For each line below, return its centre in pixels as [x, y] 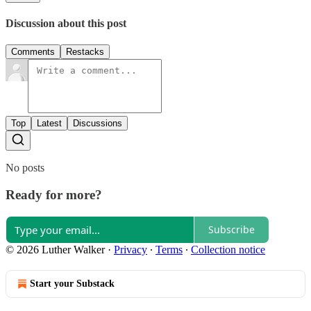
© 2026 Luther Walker [55, 249]
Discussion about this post [66, 23]
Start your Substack [72, 283]
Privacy [131, 249]
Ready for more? [54, 194]
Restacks [85, 52]
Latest [49, 124]
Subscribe [232, 229]
